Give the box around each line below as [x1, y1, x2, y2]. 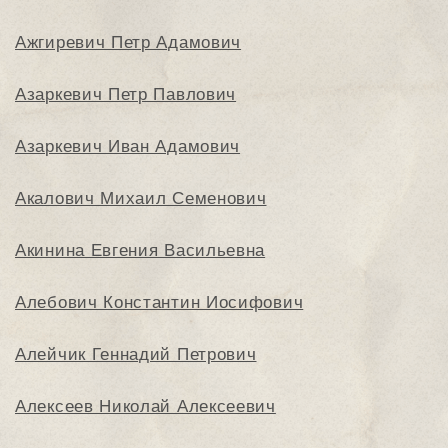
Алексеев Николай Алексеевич [15, 396, 276, 416]
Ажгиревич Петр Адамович [15, 32, 242, 52]
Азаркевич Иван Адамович [15, 136, 241, 156]
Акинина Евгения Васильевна [15, 240, 266, 260]
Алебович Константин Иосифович [15, 292, 304, 312]
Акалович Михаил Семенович [15, 188, 267, 208]
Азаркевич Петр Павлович [15, 84, 237, 104]
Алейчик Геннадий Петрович [15, 344, 257, 364]
